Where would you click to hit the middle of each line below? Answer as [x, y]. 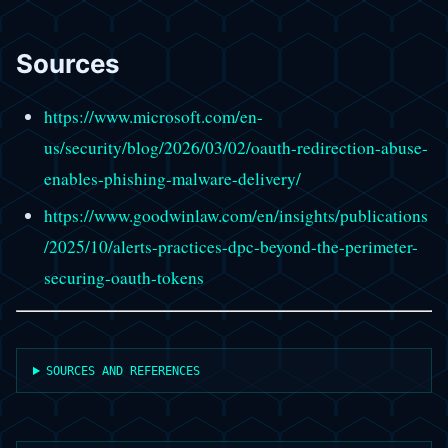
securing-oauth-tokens [123, 277]
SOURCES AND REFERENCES [123, 371]
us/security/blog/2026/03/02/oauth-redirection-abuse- [235, 147]
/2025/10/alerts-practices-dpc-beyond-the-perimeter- [230, 246]
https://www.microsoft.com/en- [153, 116]
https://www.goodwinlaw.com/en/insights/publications [235, 215]
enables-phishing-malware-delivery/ [172, 178]
